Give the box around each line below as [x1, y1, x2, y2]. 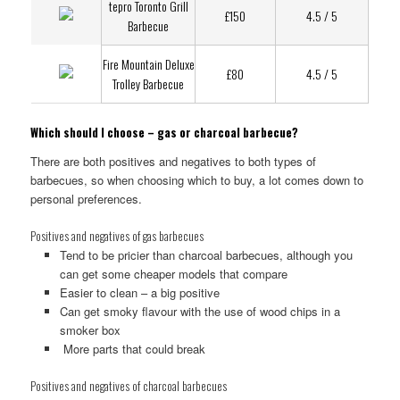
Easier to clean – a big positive [59, 283, 220, 301]
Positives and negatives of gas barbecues [30, 226, 204, 245]
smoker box [59, 321, 121, 338]
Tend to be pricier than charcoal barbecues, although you [59, 246, 353, 263]
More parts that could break [59, 339, 205, 357]
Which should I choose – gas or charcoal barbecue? [30, 123, 299, 142]
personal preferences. [30, 189, 143, 207]
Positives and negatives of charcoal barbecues [30, 376, 228, 395]
